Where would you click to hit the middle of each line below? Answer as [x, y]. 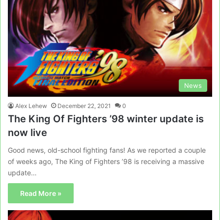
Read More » [41, 193]
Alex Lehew [31, 106]
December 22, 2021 [84, 106]
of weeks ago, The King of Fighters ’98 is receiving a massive [106, 161]
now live [27, 132]
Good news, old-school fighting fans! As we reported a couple [107, 150]
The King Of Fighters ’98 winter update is [106, 119]
